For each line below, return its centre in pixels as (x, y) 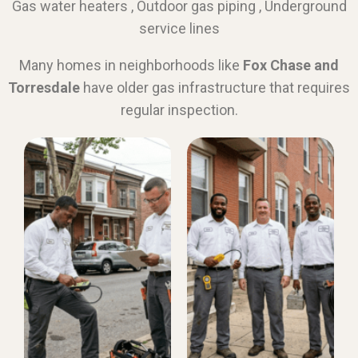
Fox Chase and (291, 65)
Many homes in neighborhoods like (131, 65)
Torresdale (44, 87)
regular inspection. (179, 109)
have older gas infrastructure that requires (215, 87)
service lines (179, 28)
